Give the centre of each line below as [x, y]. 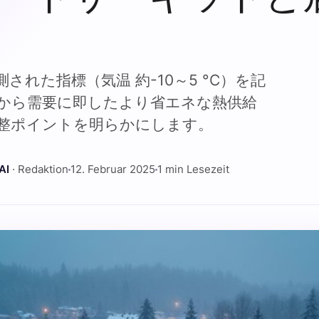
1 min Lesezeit [194, 169]
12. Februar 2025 [113, 169]
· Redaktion [39, 169]
